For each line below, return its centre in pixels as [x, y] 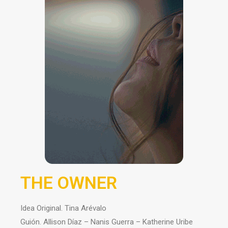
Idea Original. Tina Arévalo [63, 208]
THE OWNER [69, 183]
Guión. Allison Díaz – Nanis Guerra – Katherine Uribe [107, 222]
